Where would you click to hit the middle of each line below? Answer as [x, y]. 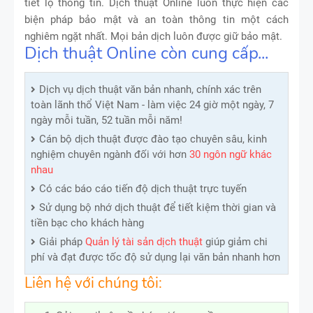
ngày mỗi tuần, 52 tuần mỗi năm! [107, 120]
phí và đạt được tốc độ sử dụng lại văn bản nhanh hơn [155, 257]
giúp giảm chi [235, 241]
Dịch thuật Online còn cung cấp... [146, 53]
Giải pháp [61, 241]
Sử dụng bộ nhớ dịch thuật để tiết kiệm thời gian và [158, 207]
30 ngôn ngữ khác [231, 154]
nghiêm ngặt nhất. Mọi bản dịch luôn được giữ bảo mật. [153, 36]
